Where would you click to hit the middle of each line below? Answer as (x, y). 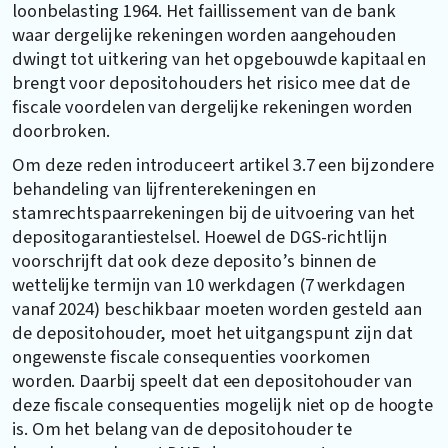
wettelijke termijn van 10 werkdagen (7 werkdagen (208, 284)
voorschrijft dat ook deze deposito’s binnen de (194, 260)
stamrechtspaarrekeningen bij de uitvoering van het (214, 212)
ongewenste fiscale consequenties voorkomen (191, 356)
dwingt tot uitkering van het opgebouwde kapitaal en (219, 58)
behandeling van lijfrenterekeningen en (164, 188)
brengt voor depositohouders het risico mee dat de (211, 82)
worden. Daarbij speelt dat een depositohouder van (212, 380)
